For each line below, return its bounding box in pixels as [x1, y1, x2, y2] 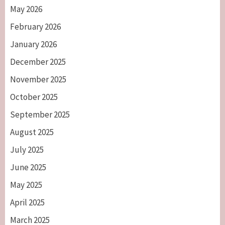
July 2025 [10, 144, 44, 155]
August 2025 [10, 126, 54, 138]
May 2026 [10, 3, 42, 15]
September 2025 [10, 108, 70, 120]
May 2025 [10, 179, 42, 190]
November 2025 [10, 73, 66, 85]
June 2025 [10, 161, 46, 173]
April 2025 [10, 196, 45, 208]
